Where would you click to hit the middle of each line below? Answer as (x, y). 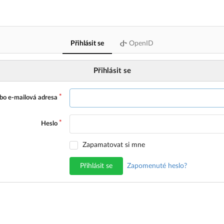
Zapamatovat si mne (114, 145)
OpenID (140, 43)
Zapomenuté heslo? (157, 166)
